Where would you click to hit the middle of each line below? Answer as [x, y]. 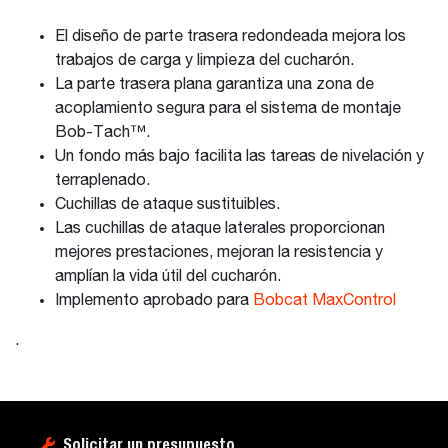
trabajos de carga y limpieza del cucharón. [204, 61]
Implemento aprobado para [154, 301]
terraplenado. [102, 181]
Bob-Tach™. [102, 133]
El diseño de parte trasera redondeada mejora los [230, 37]
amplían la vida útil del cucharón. [168, 277]
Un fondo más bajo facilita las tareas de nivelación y [239, 157]
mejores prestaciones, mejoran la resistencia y [219, 253]
